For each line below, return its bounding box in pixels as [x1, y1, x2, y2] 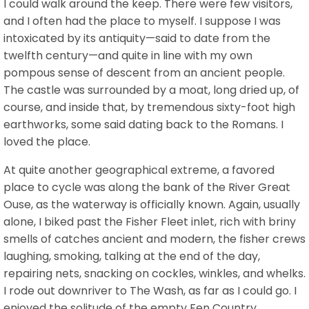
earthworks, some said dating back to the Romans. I [3, 116, 283, 132]
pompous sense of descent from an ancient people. [3, 64, 285, 81]
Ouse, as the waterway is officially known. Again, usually [3, 196, 300, 212]
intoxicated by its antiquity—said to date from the [3, 30, 270, 46]
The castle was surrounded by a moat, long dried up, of [3, 81, 299, 98]
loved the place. [3, 133, 90, 150]
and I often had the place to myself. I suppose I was [3, 12, 281, 29]
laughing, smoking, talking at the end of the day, [3, 248, 260, 264]
